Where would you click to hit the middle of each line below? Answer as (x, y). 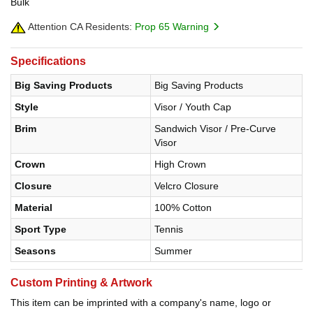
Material (34, 208)
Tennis (169, 230)
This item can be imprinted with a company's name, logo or (141, 303)
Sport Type (41, 230)
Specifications (48, 61)
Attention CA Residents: (79, 27)
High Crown (180, 165)
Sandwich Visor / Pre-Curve (215, 129)
